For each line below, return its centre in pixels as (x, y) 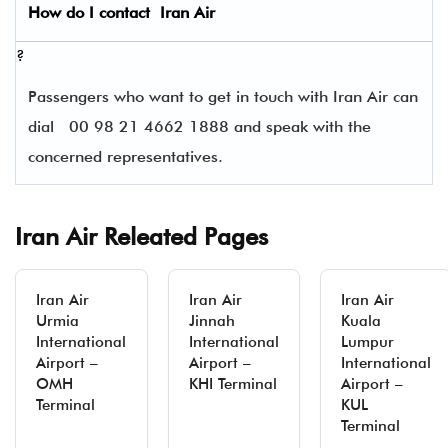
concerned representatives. (130, 156)
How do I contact (94, 12)
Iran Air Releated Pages (141, 236)
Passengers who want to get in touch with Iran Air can (223, 96)
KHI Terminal (233, 384)
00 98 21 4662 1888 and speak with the (220, 126)
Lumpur (367, 342)
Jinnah (212, 321)
